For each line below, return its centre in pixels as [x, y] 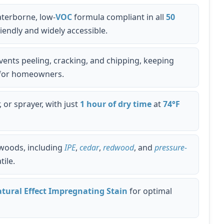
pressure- [171, 147]
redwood [118, 147]
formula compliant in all [119, 17]
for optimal [150, 191]
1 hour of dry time [116, 104]
